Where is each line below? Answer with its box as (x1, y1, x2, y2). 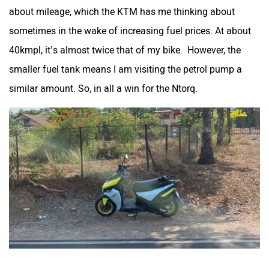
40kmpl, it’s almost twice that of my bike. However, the (9, 44, 241, 56)
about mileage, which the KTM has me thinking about (9, 5, 235, 17)
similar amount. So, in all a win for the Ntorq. (9, 82, 198, 94)
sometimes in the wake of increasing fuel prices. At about (9, 25, 251, 37)
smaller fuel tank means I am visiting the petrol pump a (9, 63, 242, 75)
